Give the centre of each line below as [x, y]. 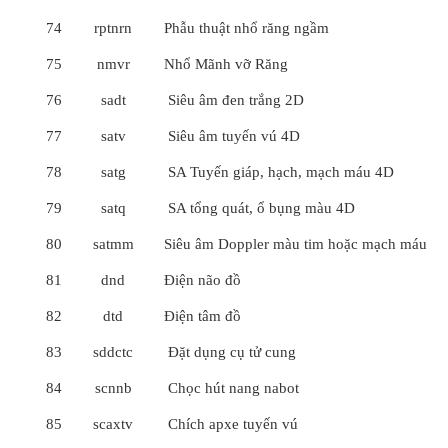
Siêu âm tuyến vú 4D [232, 136]
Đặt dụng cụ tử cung [230, 352]
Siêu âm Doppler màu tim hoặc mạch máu [295, 244]
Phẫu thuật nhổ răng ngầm [246, 28]
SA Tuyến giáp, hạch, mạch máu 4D [279, 172]
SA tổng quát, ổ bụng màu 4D [259, 208]
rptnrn [113, 28]
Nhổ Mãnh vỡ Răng [226, 64]
